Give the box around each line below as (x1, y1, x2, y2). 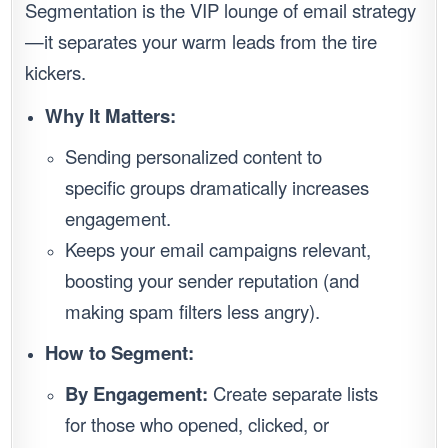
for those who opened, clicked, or (65, 411, 330, 438)
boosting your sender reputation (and (65, 267, 360, 294)
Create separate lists (208, 380, 379, 407)
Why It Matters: (45, 102, 177, 130)
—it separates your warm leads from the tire (25, 28, 378, 55)
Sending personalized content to (65, 143, 323, 170)
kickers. (25, 59, 87, 86)
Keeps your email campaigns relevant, (65, 236, 372, 263)
